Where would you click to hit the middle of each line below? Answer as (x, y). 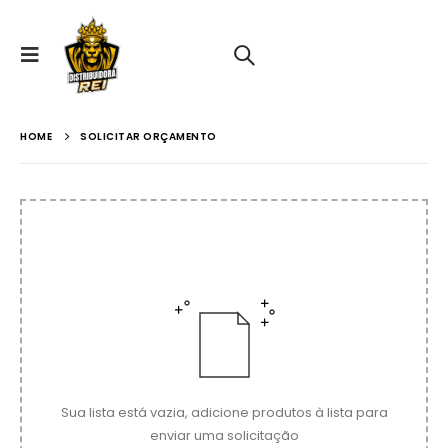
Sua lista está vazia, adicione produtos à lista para (224, 412)
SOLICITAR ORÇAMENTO (148, 136)
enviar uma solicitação (224, 435)
